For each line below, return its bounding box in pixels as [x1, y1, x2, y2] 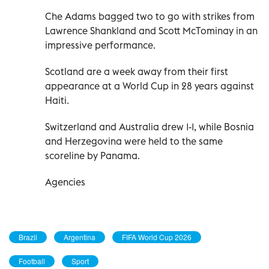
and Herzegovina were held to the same [45, 135, 223, 148]
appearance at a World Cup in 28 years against [45, 80, 254, 92]
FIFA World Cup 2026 [122, 232, 192, 243]
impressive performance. [45, 39, 156, 52]
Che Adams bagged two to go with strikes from [45, 10, 255, 23]
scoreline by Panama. [45, 150, 140, 162]
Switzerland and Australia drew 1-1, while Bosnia [45, 121, 254, 133]
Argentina [64, 232, 95, 243]
